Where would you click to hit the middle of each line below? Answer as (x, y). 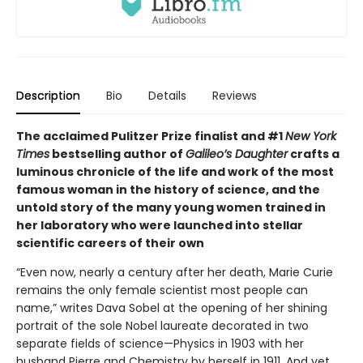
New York (311, 136)
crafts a (314, 154)
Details (167, 95)
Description (48, 95)
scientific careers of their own (110, 243)
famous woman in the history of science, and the (168, 189)
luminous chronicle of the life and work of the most (175, 171)
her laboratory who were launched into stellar (160, 225)
